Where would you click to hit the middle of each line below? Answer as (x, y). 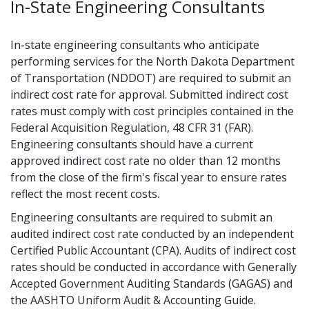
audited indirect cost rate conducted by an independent (152, 234)
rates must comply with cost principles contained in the (152, 111)
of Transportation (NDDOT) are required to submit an (151, 78)
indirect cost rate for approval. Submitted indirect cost (149, 94)
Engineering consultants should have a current (132, 144)
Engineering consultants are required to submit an (141, 217)
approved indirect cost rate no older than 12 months (146, 161)
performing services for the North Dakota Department (152, 61)
